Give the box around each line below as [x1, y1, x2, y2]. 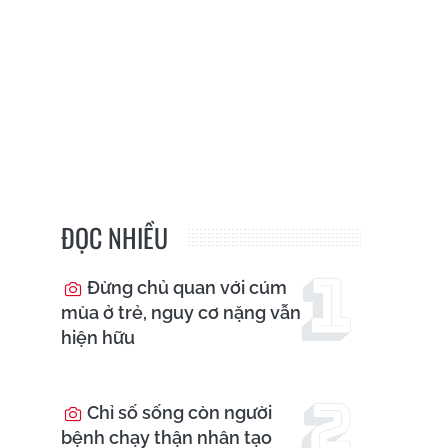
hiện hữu [61, 327, 135, 349]
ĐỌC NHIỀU [61, 218, 168, 258]
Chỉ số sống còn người [83, 402, 272, 424]
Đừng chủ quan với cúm [83, 277, 287, 299]
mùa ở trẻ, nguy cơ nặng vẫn [61, 302, 301, 324]
